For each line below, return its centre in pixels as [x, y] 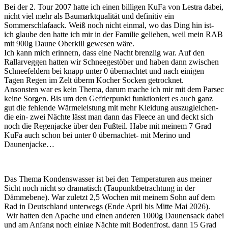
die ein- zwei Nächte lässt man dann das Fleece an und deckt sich [109, 117]
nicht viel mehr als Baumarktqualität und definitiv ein [89, 16]
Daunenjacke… [29, 145]
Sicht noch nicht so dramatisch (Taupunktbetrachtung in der [99, 188]
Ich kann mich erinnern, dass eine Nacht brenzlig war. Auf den [104, 53]
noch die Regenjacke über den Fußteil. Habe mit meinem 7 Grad [108, 126]
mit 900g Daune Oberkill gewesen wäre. [70, 44]
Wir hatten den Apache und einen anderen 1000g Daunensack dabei [114, 216]
